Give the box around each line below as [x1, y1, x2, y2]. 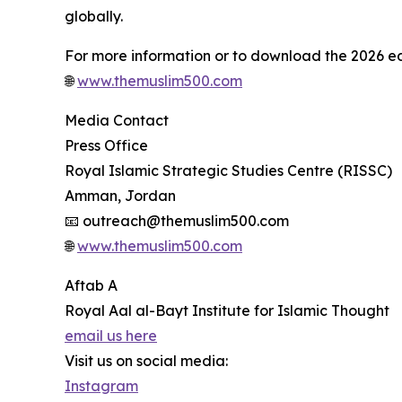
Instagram [65, 377, 138, 396]
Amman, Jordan [65, 187, 176, 205]
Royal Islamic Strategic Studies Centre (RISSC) [65, 162, 392, 180]
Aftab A [65, 276, 118, 295]
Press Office [65, 136, 148, 155]
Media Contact [65, 111, 169, 130]
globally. [65, 7, 123, 26]
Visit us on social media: [65, 352, 228, 371]
